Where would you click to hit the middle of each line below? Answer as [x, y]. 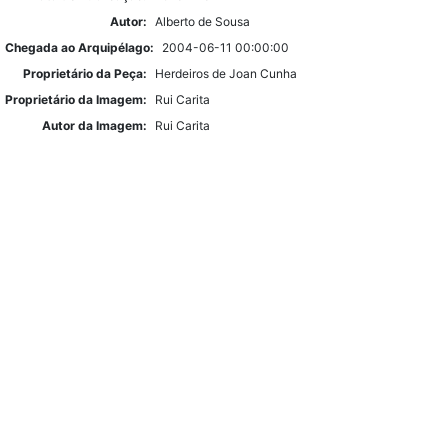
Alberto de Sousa [202, 21]
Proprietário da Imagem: [76, 99]
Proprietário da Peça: [85, 73]
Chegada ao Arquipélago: [79, 47]
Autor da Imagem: [94, 125]
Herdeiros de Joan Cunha [226, 73]
